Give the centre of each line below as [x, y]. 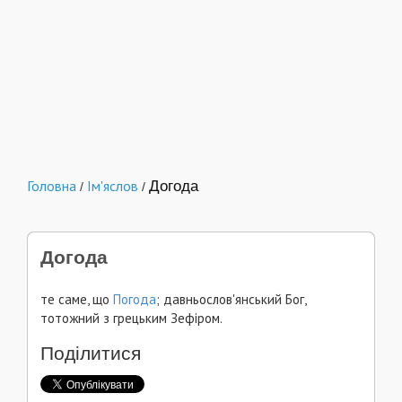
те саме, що [77, 299]
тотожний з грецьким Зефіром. [131, 318]
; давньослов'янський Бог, [231, 299]
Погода [135, 299]
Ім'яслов [113, 186]
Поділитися [91, 353]
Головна [52, 186]
